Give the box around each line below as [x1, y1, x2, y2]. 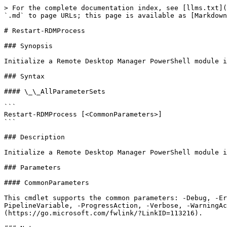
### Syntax [4, 72, 45, 80]
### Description [4, 133, 65, 141]
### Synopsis [4, 42, 53, 50]
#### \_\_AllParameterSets [4, 88, 105, 95]
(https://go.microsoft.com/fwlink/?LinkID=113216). [4, 209, 203, 217]
